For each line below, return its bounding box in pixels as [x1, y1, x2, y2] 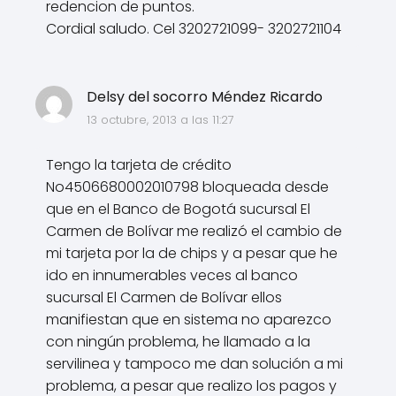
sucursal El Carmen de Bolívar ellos [46, 287, 282, 308]
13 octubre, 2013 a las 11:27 [86, 111, 234, 129]
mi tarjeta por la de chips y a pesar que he [46, 243, 338, 264]
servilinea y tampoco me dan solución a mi [46, 354, 343, 375]
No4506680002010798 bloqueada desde [46, 177, 329, 198]
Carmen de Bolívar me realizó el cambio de [46, 221, 342, 242]
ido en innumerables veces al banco [46, 265, 298, 286]
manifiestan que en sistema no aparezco [46, 309, 331, 331]
